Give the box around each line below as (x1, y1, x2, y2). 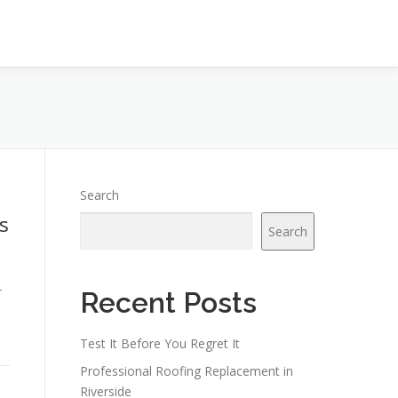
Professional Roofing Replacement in (80, 362, 293, 379)
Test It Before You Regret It (80, 335, 240, 352)
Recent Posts (80, 286, 257, 319)
